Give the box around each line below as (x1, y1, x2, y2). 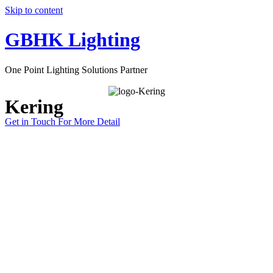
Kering (5, 96, 63, 118)
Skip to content (5, 5, 63, 15)
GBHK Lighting (5, 29, 140, 51)
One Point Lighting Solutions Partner (5, 64, 147, 75)
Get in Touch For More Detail (5, 116, 120, 127)
